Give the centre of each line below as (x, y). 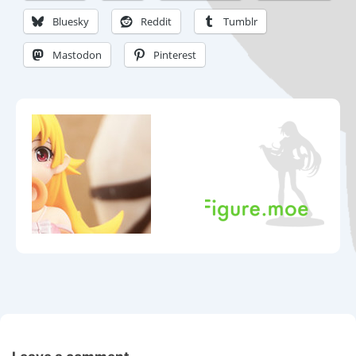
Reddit (156, 22)
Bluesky (71, 22)
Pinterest (175, 55)
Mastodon (77, 55)
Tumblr (240, 22)
